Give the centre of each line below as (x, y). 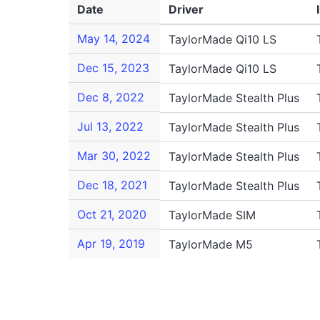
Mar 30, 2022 (114, 156)
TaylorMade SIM (212, 215)
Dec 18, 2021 (112, 185)
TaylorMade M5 (211, 244)
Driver (186, 9)
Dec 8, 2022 (111, 97)
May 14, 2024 (114, 39)
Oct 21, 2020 (112, 214)
